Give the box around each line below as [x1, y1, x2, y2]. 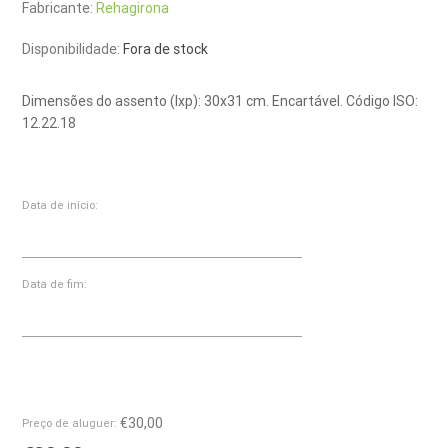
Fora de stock [123, 39, 209, 58]
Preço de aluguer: [22, 415, 118, 430]
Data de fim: [22, 276, 88, 291]
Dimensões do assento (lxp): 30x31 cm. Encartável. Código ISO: [22, 91, 419, 110]
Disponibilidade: [22, 39, 121, 58]
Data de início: [22, 197, 99, 212]
